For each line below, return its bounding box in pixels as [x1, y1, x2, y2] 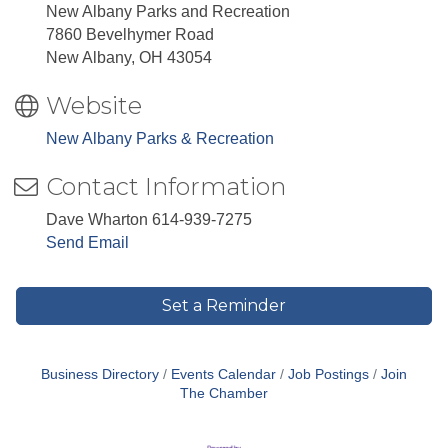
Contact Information [46, 172, 286, 202]
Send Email [46, 234, 129, 252]
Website [46, 91, 142, 121]
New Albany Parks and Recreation [46, 3, 290, 21]
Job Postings [288, 367, 369, 383]
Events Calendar [171, 367, 276, 383]
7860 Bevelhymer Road [46, 26, 214, 44]
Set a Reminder [162, 296, 286, 316]
